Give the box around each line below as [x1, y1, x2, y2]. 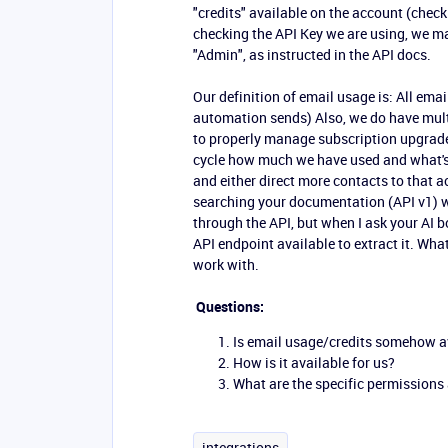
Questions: [193, 297, 264, 316]
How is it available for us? [233, 353, 395, 372]
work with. [193, 255, 259, 274]
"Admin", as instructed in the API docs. [193, 45, 431, 64]
